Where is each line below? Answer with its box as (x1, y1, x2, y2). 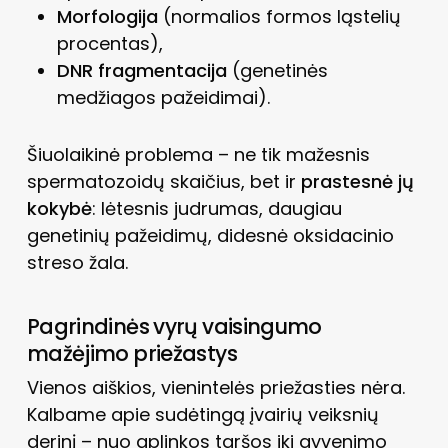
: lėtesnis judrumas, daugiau (91, 195, 342, 221)
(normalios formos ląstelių (157, 3, 401, 29)
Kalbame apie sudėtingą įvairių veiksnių (26, 401, 379, 427)
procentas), (56, 30, 163, 56)
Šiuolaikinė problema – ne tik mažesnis (26, 141, 370, 167)
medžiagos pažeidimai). (56, 84, 270, 110)
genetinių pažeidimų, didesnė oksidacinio (26, 222, 394, 248)
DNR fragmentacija (56, 57, 227, 83)
